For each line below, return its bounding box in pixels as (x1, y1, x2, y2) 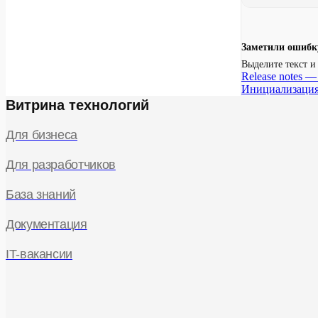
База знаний (6, 187, 77, 202)
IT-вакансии (6, 246, 73, 261)
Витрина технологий (6, 97, 149, 113)
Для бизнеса (6, 127, 78, 142)
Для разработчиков (6, 157, 116, 172)
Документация (6, 216, 87, 231)
